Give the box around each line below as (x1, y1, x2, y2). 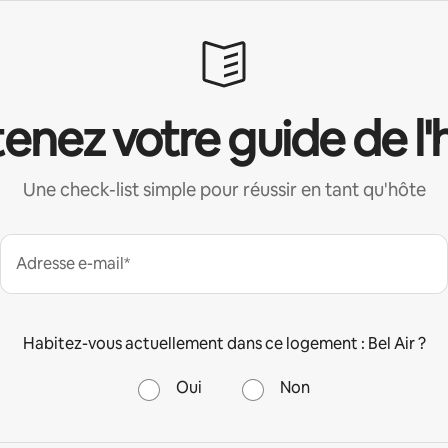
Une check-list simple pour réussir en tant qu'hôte (22, 177, 426, 201)
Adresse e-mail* (16, 252, 130, 274)
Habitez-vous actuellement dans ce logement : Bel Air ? (22, 332, 426, 354)
